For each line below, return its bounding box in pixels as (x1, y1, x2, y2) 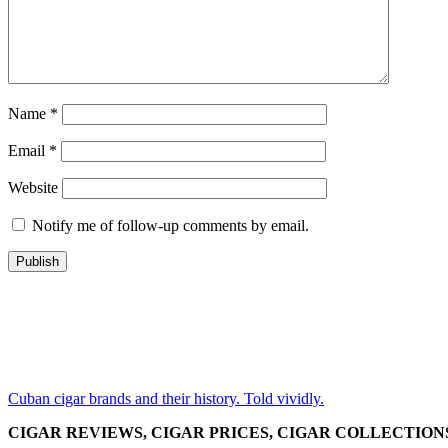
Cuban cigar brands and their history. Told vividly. (8, 390, 324, 408)
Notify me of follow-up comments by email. (32, 217, 309, 235)
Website (8, 179, 58, 197)
